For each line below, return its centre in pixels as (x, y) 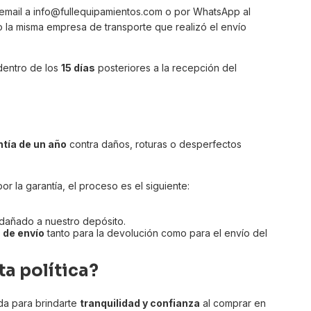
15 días (78, 68)
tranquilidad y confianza (140, 303)
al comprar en (233, 303)
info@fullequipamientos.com (98, 12)
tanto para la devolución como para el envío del (156, 233)
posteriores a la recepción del (166, 68)
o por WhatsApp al (207, 12)
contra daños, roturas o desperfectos (154, 144)
